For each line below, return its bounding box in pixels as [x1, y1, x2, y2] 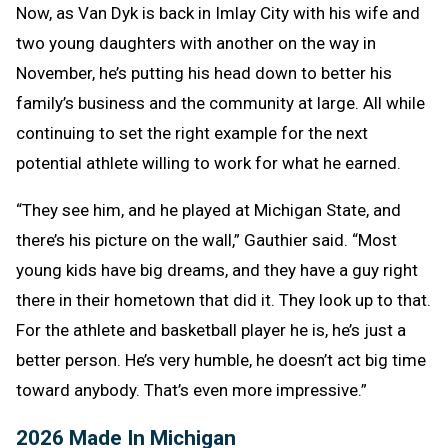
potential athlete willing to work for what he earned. [16, 152, 401, 173]
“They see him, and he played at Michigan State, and [16, 199, 401, 220]
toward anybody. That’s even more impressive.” [16, 379, 367, 400]
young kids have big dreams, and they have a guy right [16, 259, 418, 280]
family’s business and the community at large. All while [16, 92, 425, 113]
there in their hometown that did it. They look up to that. [16, 289, 431, 310]
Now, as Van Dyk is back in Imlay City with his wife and [16, 2, 420, 23]
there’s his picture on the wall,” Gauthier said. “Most [16, 229, 397, 250]
